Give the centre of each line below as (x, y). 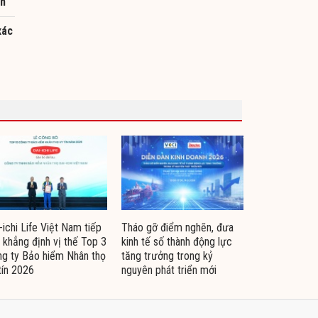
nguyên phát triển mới (169, 270)
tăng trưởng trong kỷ (167, 256)
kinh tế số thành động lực (177, 241)
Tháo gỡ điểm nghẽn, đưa (177, 227)
